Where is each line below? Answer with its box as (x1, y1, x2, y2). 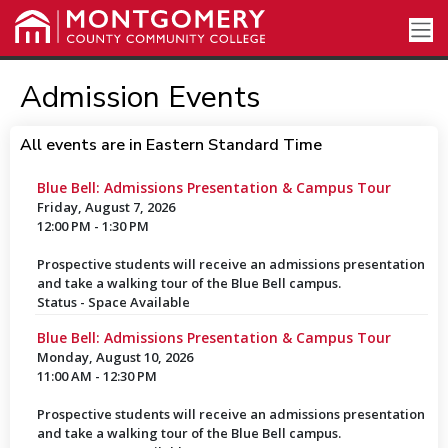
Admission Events (19, 77, 260, 118)
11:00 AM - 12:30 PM (36, 367, 157, 385)
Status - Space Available (36, 293, 190, 311)
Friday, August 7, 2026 (36, 198, 175, 216)
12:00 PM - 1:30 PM (36, 217, 149, 235)
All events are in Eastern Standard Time (19, 134, 322, 156)
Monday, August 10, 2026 (36, 348, 193, 366)
